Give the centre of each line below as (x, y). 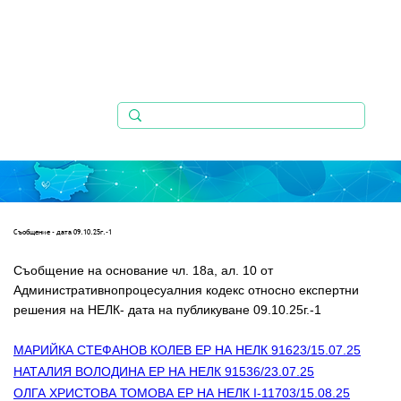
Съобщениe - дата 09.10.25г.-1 (63, 232)
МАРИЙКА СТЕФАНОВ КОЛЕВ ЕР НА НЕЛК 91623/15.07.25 (187, 350)
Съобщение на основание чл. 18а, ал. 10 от (145, 271)
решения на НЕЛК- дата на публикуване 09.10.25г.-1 (167, 310)
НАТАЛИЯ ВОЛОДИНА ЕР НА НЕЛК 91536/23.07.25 (164, 372)
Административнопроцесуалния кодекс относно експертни (193, 290)
